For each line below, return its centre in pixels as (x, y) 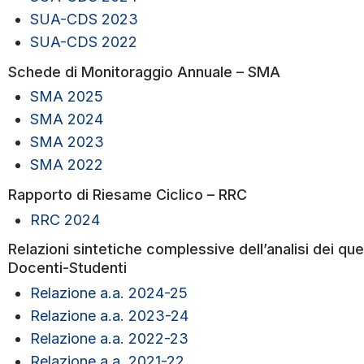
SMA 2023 (67, 142)
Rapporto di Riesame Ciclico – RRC (128, 195)
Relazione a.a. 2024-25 (109, 292)
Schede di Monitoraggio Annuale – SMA (144, 71)
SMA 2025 (67, 97)
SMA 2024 (67, 119)
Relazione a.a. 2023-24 (109, 315)
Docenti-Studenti (67, 268)
